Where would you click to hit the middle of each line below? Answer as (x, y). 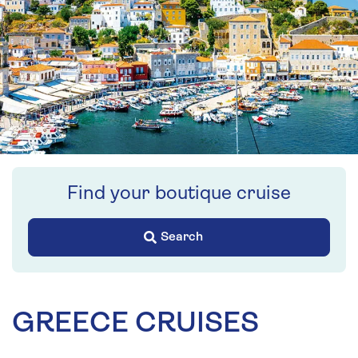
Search (182, 237)
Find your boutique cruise (179, 194)
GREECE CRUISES (135, 324)
